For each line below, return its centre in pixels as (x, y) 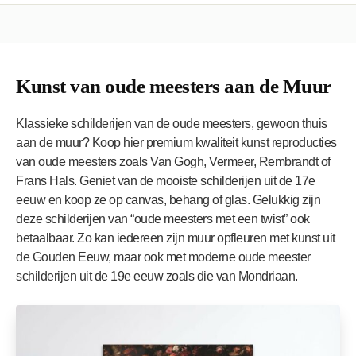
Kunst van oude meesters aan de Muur (174, 86)
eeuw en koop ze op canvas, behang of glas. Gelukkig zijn (168, 199)
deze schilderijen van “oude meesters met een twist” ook (163, 219)
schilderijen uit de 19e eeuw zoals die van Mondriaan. (157, 276)
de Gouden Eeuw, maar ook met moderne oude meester (163, 257)
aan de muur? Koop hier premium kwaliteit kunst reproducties (176, 142)
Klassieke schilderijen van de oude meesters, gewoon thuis (172, 123)
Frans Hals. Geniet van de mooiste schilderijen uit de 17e (166, 180)
